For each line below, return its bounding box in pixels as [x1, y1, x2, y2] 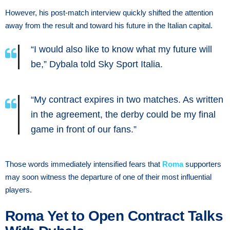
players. [5, 185, 32, 194]
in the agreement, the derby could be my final [31, 109, 216, 120]
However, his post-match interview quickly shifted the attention [5, 8, 213, 17]
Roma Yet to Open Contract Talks [5, 207, 223, 224]
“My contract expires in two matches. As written [31, 94, 223, 105]
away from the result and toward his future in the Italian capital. [5, 21, 213, 30]
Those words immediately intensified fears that [5, 159, 162, 168]
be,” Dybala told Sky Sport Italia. [31, 59, 163, 69]
